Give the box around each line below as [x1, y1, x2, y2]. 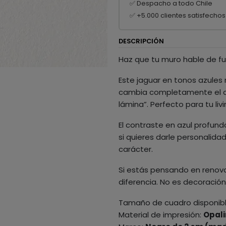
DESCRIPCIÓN [119, 37, 164, 46]
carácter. [119, 143, 153, 154]
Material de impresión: [119, 209, 204, 220]
